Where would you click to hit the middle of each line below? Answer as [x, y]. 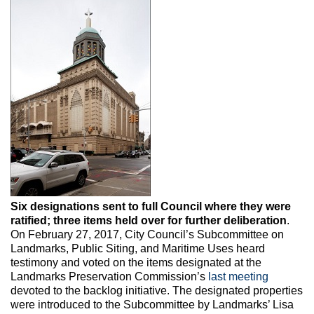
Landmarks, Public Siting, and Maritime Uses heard [138, 249]
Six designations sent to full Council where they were [151, 207]
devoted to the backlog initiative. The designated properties [157, 291]
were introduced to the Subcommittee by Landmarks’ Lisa [152, 305]
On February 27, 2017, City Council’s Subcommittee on [147, 235]
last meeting [238, 277]
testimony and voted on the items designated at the [136, 263]
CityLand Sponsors [48, 34]
